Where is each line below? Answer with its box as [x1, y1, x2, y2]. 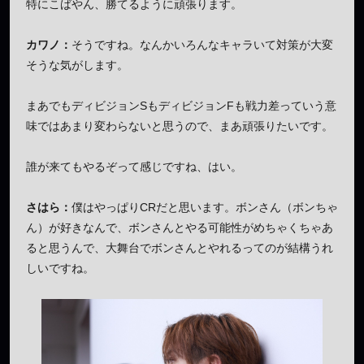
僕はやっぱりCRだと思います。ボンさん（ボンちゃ [71, 200, 338, 214]
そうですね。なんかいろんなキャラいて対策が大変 [71, 37, 333, 51]
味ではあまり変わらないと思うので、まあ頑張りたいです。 [26, 119, 333, 132]
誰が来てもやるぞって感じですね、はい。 [26, 159, 242, 173]
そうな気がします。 [26, 58, 128, 71]
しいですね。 [26, 261, 94, 275]
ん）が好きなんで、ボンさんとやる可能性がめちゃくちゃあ [26, 220, 333, 234]
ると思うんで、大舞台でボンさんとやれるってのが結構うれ [26, 240, 333, 254]
